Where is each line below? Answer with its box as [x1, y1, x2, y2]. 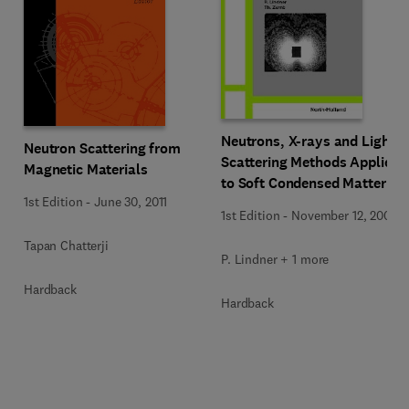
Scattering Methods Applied [221, 152, 400, 172]
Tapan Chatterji [24, 236, 109, 254]
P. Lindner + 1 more [221, 251, 330, 267]
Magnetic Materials [24, 159, 148, 179]
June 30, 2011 [94, 193, 168, 210]
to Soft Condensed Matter [221, 173, 386, 193]
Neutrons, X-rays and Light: [221, 131, 400, 151]
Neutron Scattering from [24, 138, 181, 158]
